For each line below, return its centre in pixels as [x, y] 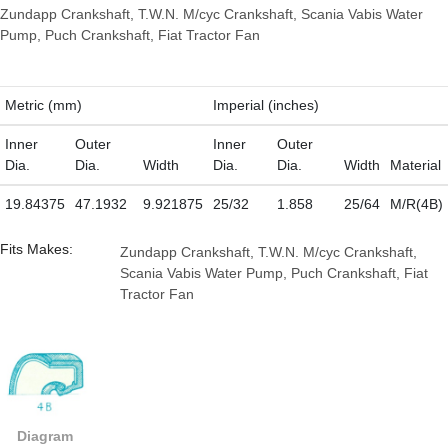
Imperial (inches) [265, 105]
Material [415, 165]
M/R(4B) [416, 204]
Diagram [44, 435]
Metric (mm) [43, 105]
